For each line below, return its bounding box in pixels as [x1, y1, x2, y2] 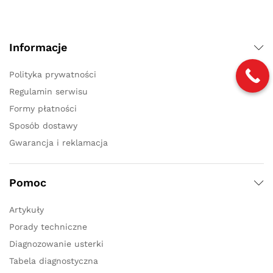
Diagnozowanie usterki [9, 239, 104, 249]
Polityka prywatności [9, 69, 96, 80]
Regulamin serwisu [9, 87, 88, 97]
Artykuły [9, 205, 44, 215]
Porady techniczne [9, 222, 87, 232]
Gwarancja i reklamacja [9, 138, 108, 148]
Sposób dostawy [9, 121, 77, 131]
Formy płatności [9, 104, 77, 114]
